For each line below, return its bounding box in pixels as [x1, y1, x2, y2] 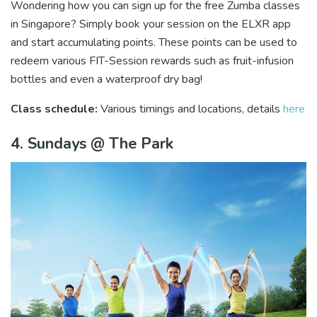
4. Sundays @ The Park [11, 133, 173, 155]
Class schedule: [11, 100, 98, 117]
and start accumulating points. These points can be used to [11, 34, 297, 50]
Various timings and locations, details [98, 100, 283, 117]
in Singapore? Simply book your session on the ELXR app [11, 16, 291, 32]
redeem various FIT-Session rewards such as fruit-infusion [11, 52, 294, 69]
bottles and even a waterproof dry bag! [11, 71, 205, 87]
